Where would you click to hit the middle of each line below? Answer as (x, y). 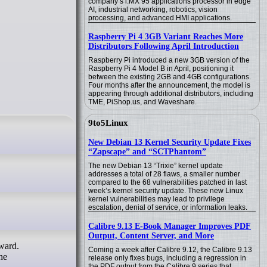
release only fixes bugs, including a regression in (167, 258)
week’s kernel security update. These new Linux (166, 191)
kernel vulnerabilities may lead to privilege (156, 199)
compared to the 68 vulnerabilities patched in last (167, 182)
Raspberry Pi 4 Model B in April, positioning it (161, 69)
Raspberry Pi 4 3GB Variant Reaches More (166, 37)
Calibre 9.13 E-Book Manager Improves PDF (170, 226)
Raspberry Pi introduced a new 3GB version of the (169, 60)
